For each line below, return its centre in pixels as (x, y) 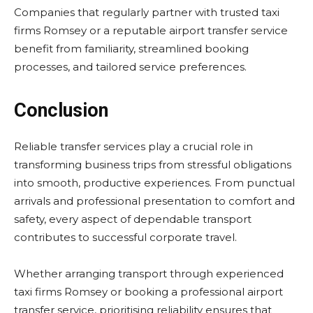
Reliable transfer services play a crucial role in (133, 146)
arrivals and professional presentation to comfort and (154, 201)
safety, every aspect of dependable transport (133, 219)
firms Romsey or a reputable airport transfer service (151, 30)
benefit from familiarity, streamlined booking (131, 49)
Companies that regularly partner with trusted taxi (147, 12)
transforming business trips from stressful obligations (153, 165)
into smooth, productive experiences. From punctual (154, 183)
